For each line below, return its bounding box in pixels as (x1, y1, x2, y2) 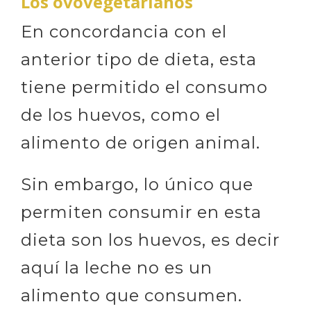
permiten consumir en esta (21, 202, 262, 222)
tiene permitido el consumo (21, 77, 268, 97)
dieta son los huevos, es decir (21, 230, 280, 250)
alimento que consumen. (21, 285, 242, 305)
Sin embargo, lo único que (21, 174, 253, 194)
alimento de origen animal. (21, 133, 260, 153)
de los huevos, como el (21, 105, 221, 125)
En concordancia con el (21, 22, 227, 42)
